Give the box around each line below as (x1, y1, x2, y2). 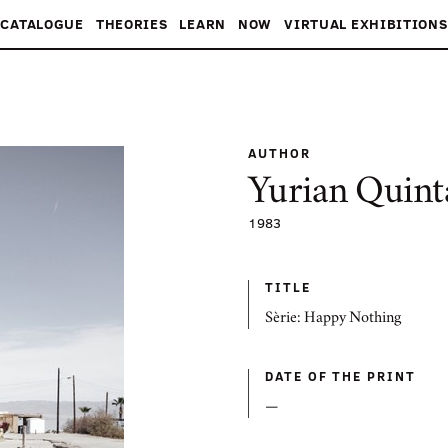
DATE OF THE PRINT (265, 367, 416, 385)
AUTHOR (248, 144, 311, 162)
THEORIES (95, 14, 168, 33)
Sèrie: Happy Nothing (265, 312, 401, 326)
